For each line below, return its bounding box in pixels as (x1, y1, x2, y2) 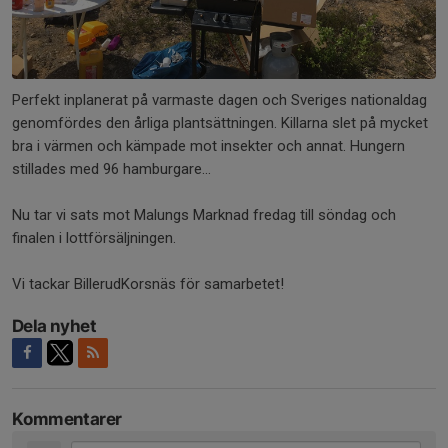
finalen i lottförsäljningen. (12, 228, 176, 247)
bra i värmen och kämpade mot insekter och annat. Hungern (12, 136, 405, 155)
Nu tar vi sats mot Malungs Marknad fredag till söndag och (12, 205, 396, 224)
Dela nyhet (12, 315, 96, 336)
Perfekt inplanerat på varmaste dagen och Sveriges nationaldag (12, 90, 427, 109)
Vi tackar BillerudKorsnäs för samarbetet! (12, 274, 284, 293)
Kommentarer (12, 408, 122, 429)
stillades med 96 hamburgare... (12, 159, 215, 178)
